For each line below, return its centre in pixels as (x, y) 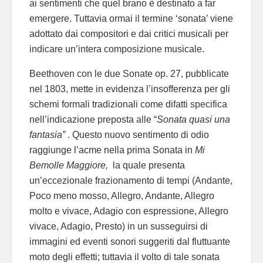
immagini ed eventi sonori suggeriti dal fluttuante (130, 241)
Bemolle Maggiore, (70, 165)
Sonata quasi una (193, 119)
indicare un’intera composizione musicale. (117, 49)
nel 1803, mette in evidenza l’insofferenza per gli (130, 89)
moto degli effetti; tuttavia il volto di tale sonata (124, 257)
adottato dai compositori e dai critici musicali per (129, 33)
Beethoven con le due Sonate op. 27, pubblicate (129, 73)
